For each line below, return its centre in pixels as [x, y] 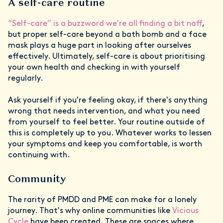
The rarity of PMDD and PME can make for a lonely [102, 200]
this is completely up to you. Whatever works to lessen [110, 134]
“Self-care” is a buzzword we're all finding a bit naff [105, 24]
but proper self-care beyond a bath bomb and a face [107, 35]
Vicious [185, 211]
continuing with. [39, 156]
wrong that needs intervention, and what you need [104, 112]
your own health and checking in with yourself [94, 68]
